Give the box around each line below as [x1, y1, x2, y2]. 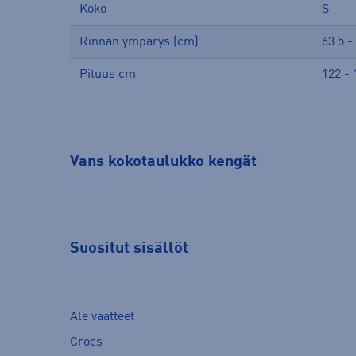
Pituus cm [79, 68, 136, 81]
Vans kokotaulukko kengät [70, 153, 257, 170]
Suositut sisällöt [70, 240, 188, 257]
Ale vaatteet [70, 311, 134, 324]
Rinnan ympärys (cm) [79, 35, 199, 48]
